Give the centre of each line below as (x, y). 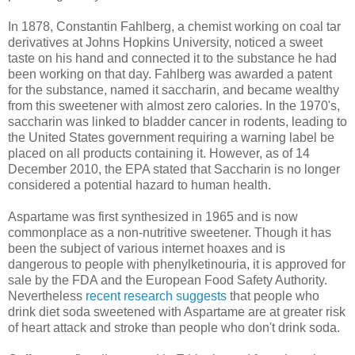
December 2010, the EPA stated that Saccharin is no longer (174, 169)
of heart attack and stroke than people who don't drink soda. (174, 327)
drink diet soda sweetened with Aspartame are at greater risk (177, 311)
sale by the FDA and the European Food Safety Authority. (168, 280)
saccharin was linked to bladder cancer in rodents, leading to (177, 121)
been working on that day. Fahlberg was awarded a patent (170, 74)
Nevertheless (47, 296)
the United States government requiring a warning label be (171, 137)
